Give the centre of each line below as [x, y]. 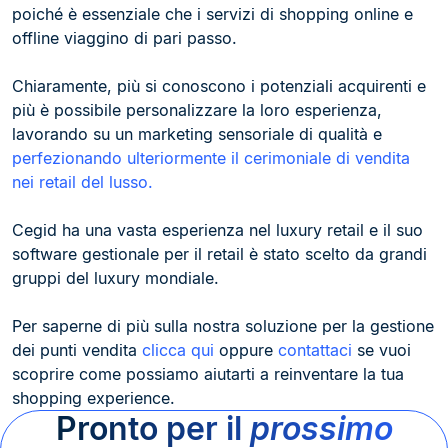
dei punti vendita [77, 350]
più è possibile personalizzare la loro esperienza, [197, 110]
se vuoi [381, 350]
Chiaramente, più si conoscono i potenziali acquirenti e [219, 86]
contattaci [315, 350]
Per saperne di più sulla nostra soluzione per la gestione [223, 326]
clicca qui [178, 350]
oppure [246, 350]
